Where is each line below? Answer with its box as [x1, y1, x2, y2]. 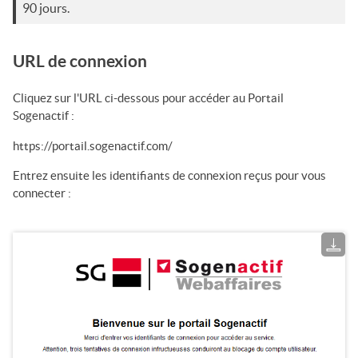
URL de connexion [13, 51, 147, 70]
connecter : [13, 185, 71, 200]
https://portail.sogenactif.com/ [13, 138, 173, 153]
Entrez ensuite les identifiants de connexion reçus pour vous [13, 168, 326, 182]
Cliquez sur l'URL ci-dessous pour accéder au [13, 91, 248, 105]
